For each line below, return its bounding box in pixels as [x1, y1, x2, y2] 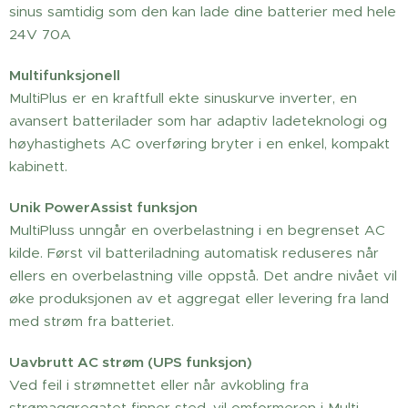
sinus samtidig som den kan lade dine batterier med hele [9, 3, 396, 20]
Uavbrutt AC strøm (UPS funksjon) [9, 353, 252, 371]
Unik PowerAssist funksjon [9, 199, 198, 216]
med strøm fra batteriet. [9, 312, 174, 330]
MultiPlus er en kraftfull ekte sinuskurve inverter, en [9, 89, 357, 107]
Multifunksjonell [9, 66, 120, 84]
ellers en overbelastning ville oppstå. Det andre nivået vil [9, 267, 397, 284]
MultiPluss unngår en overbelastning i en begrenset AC [9, 221, 385, 239]
